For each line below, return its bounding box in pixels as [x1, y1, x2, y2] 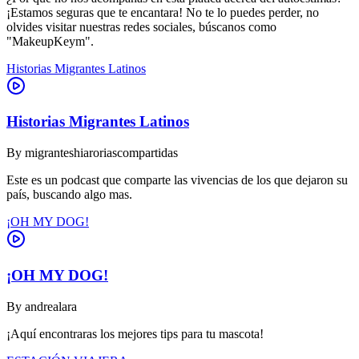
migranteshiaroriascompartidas [25, 146, 178, 160]
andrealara [25, 299, 77, 313]
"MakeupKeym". [6, 34, 94, 48]
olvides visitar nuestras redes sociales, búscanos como [6, 19, 276, 34]
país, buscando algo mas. [6, 188, 132, 202]
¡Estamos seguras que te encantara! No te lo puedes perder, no [6, 5, 319, 19]
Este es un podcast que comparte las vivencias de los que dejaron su [6, 173, 348, 188]
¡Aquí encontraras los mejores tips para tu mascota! [6, 326, 264, 341]
